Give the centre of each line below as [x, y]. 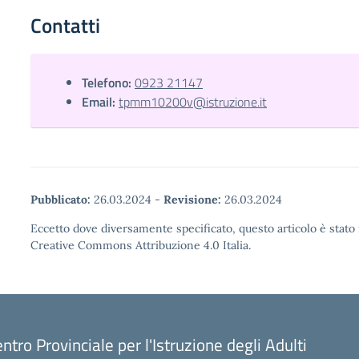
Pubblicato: [61, 200]
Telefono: [107, 83]
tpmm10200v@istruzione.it [193, 102]
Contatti [65, 26]
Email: [99, 102]
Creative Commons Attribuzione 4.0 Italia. [141, 245]
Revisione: [192, 200]
